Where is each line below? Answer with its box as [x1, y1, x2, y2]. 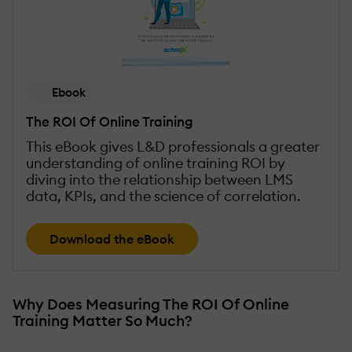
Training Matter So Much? [13, 310, 192, 330]
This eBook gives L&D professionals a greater [26, 137, 320, 156]
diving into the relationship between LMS [26, 170, 293, 189]
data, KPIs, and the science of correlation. [26, 186, 301, 205]
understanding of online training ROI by [26, 153, 285, 172]
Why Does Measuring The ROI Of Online [13, 294, 289, 313]
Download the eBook [49, 230, 174, 247]
